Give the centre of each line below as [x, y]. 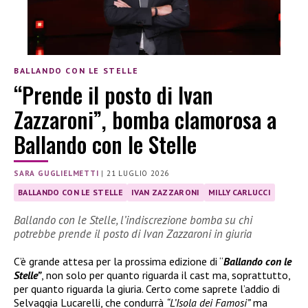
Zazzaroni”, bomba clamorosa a [145, 119]
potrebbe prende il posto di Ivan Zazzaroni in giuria [133, 233]
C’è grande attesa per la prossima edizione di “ [119, 261]
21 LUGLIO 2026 [138, 173]
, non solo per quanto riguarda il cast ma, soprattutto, [166, 275]
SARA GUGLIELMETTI [56, 173]
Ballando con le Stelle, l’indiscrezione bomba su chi [133, 220]
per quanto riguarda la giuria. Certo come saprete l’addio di [147, 288]
